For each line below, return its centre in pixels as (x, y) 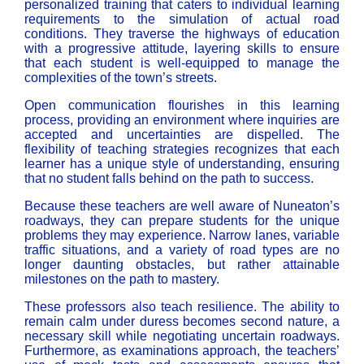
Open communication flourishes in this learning (182, 106)
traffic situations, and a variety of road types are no (182, 250)
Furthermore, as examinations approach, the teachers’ (182, 351)
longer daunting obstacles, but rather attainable (182, 265)
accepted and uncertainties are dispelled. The (182, 135)
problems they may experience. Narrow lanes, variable (182, 236)
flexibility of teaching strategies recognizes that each (182, 149)
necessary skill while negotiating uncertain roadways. (182, 336)
